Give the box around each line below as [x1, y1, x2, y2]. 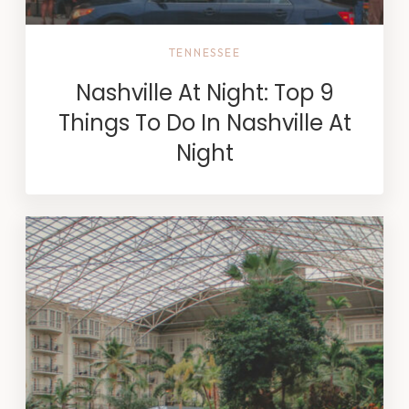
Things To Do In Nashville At [58, 108, 351, 138]
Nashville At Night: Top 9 [75, 78, 334, 108]
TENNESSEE [168, 46, 241, 59]
